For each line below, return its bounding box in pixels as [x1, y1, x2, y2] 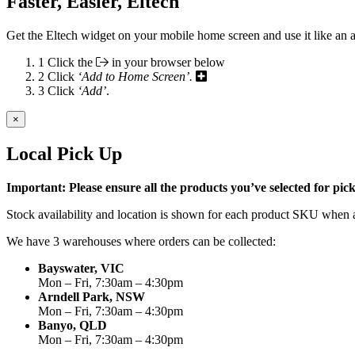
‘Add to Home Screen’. [78, 70, 193, 84]
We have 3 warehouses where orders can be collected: [6, 234, 276, 248]
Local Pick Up [6, 143, 122, 164]
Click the [48, 55, 96, 70]
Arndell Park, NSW [38, 289, 145, 303]
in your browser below [109, 55, 225, 70]
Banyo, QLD [38, 318, 107, 332]
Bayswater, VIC [38, 261, 124, 275]
